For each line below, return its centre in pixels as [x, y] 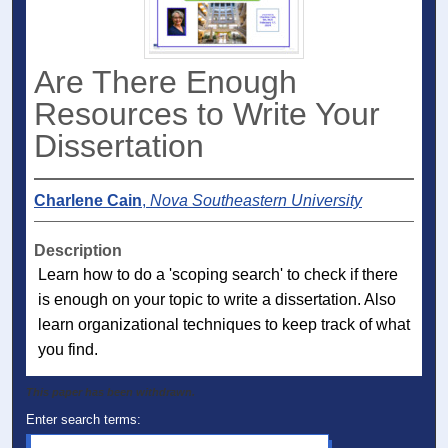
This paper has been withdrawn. [111, 392]
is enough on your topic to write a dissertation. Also [217, 300]
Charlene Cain [88, 201]
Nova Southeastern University [256, 201]
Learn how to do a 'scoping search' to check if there [218, 275]
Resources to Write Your [207, 114]
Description [78, 251]
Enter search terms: [84, 420]
